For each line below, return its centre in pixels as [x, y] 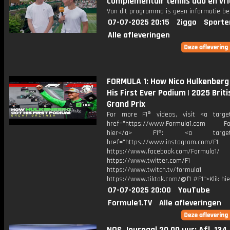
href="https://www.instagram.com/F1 [162, 142]
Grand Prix [126, 104]
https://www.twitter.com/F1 [148, 161]
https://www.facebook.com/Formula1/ [163, 151]
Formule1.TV [130, 203]
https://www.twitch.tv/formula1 [154, 170]
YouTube [194, 190]
